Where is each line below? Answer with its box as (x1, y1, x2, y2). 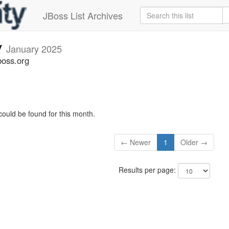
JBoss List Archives (43, 9, 123, 22)
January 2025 (6, 42, 62, 55)
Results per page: (118, 165, 178, 175)
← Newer (121, 137, 151, 148)
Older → (180, 137, 208, 148)
